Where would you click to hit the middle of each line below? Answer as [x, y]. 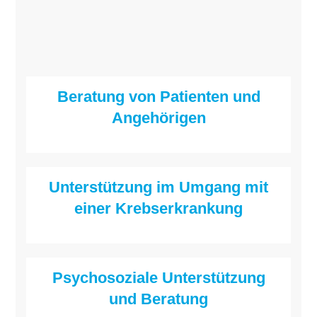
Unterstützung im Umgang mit [158, 188]
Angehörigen [158, 118]
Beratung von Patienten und [158, 97]
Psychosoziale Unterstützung [158, 278]
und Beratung [158, 299]
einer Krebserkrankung [158, 209]
